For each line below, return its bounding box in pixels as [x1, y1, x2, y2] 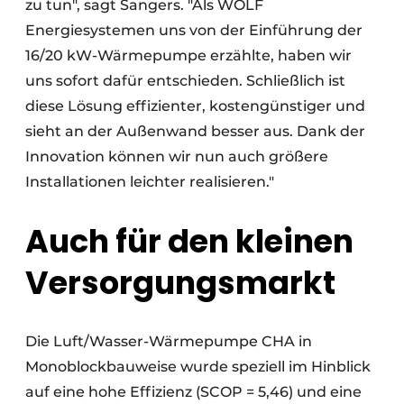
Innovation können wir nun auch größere [25, 147, 328, 165]
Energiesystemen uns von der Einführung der [25, 21, 363, 39]
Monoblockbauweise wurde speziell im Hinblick [25, 358, 371, 376]
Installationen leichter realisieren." [25, 172, 274, 190]
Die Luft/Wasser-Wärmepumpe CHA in [25, 333, 312, 351]
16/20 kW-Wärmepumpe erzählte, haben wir [25, 46, 352, 64]
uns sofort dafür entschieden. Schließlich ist [25, 71, 345, 89]
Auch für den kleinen [25, 219, 353, 264]
